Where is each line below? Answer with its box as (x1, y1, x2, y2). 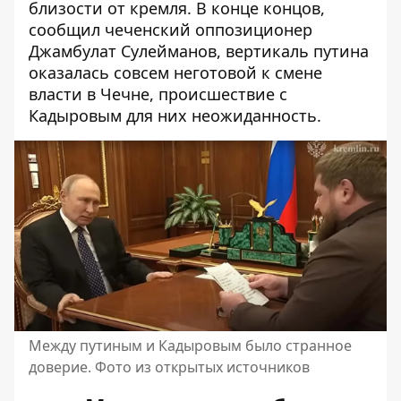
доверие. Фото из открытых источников (29, 357, 310, 378)
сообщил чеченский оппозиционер (29, 19, 312, 40)
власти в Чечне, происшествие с (29, 83, 287, 105)
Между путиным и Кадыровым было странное (29, 336, 352, 356)
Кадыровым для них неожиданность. (29, 105, 321, 126)
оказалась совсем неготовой (29, 62, 257, 83)
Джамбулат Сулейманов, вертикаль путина (29, 40, 369, 62)
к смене (257, 62, 322, 83)
